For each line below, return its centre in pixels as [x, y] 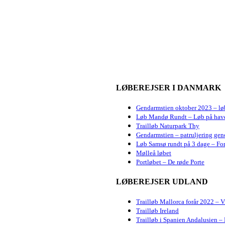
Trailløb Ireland [157, 210]
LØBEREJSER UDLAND [162, 181]
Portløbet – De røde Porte [170, 162]
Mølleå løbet [154, 153]
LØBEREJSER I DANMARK [168, 88]
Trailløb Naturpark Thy [168, 126]
